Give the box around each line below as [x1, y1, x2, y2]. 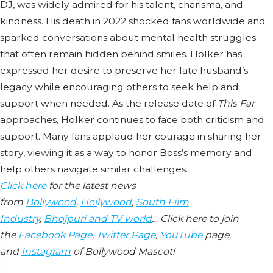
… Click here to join [152, 212, 239, 224]
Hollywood [80, 196, 132, 208]
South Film [136, 196, 189, 208]
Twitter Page [96, 229, 155, 241]
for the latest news [46, 179, 136, 191]
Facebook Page [18, 229, 92, 241]
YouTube [160, 229, 202, 241]
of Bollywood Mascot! [71, 245, 175, 257]
